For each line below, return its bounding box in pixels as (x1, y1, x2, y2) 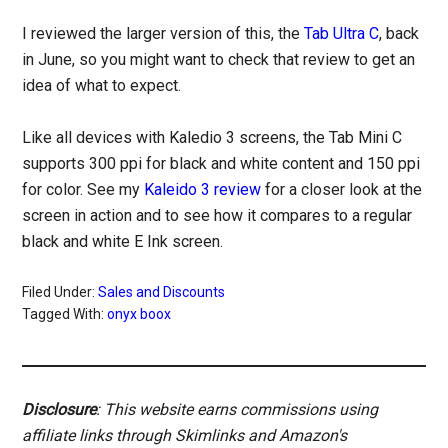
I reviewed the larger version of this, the (22, 24, 305, 44)
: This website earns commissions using (96, 400, 379, 420)
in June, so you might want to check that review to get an (22, 50, 416, 70)
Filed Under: (22, 284, 99, 301)
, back (379, 24, 420, 44)
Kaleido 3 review (144, 180, 262, 200)
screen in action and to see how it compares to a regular (22, 206, 413, 226)
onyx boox (107, 306, 172, 323)
